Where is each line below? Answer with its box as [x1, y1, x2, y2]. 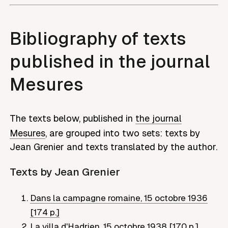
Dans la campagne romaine [30, 192, 141, 203]
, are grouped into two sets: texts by [45, 128, 201, 139]
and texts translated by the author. [64, 141, 218, 153]
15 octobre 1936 [144, 192, 208, 203]
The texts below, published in [10, 113, 133, 124]
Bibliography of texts [10, 28, 187, 49]
